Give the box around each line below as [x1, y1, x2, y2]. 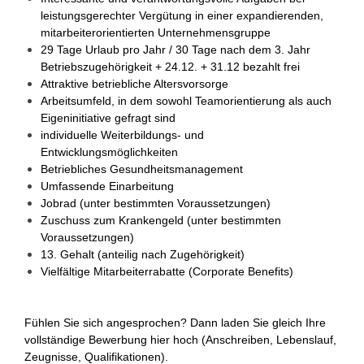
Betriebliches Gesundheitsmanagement [41, 162, 243, 175]
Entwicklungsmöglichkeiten [41, 145, 178, 158]
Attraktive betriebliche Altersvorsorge [41, 77, 228, 90]
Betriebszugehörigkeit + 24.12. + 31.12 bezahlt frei [41, 60, 300, 73]
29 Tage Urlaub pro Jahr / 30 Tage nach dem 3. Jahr [41, 43, 310, 56]
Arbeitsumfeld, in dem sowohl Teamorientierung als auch [41, 94, 331, 107]
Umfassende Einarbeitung [41, 180, 174, 193]
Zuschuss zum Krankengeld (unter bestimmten [41, 214, 281, 227]
